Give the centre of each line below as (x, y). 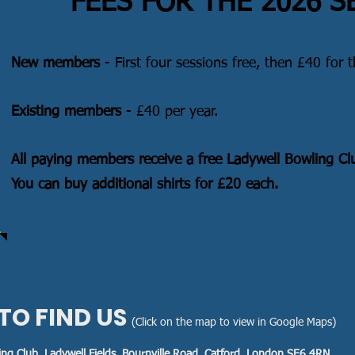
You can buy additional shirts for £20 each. (147, 185)
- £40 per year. (170, 112)
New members (55, 63)
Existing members (66, 112)
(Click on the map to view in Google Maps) (234, 323)
